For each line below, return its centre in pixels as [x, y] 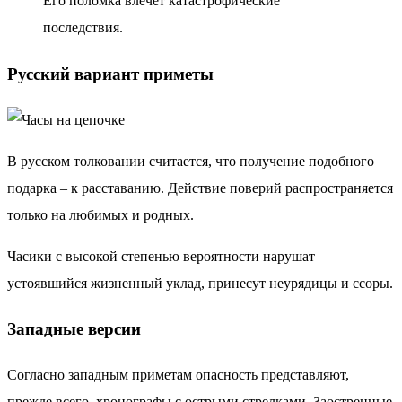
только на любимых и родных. [100, 214]
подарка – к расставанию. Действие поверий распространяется [200, 188]
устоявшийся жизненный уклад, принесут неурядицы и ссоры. [200, 283]
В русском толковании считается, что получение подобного [191, 161]
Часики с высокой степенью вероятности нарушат [161, 256]
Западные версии [74, 329]
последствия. [83, 28]
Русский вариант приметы [110, 74]
